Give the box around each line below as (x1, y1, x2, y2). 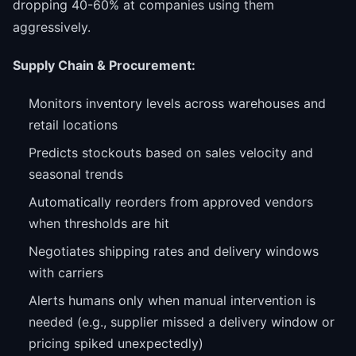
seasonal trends (29, 166, 123, 183)
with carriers (29, 265, 103, 281)
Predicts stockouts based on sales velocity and (29, 145, 313, 161)
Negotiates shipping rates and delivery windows (29, 243, 319, 260)
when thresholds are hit (29, 215, 169, 232)
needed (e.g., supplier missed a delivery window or (29, 314, 335, 331)
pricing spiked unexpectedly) (29, 335, 203, 352)
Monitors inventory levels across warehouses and (29, 95, 326, 112)
